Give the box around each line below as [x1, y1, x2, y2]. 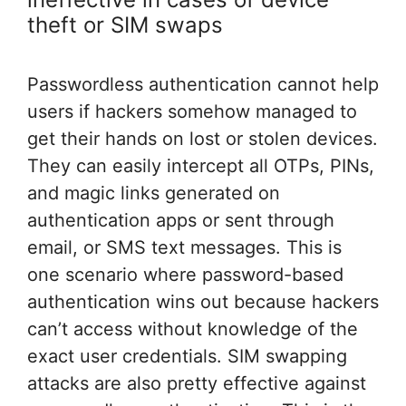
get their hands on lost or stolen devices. [27, 128, 378, 150]
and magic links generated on [27, 182, 280, 205]
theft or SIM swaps [27, 12, 223, 39]
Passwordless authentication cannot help [27, 73, 379, 96]
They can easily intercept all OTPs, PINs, [27, 155, 374, 178]
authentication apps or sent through [27, 209, 334, 232]
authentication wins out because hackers [27, 291, 379, 314]
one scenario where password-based [27, 264, 343, 286]
